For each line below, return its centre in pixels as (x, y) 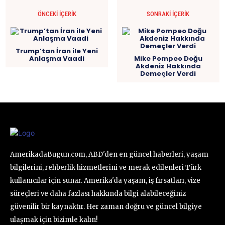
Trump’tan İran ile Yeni (57, 51)
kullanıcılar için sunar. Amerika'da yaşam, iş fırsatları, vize (105, 181)
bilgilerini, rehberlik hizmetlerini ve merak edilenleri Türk (106, 168)
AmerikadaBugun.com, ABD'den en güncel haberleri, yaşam (109, 155)
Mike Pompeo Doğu (168, 59)
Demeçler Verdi (168, 74)
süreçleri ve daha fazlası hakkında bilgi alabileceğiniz (98, 194)
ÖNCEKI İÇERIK (57, 14)
